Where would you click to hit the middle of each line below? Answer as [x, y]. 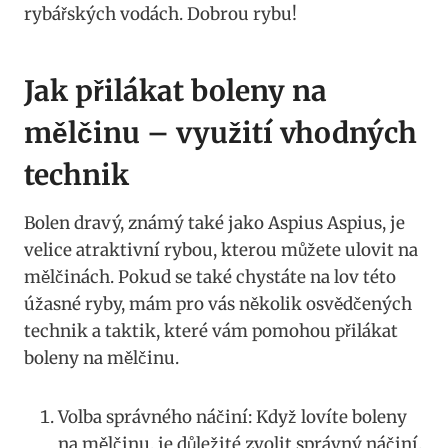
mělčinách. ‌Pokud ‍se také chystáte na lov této [210, 277]
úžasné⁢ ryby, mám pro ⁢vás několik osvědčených [218, 304]
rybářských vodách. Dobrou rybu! [160, 14]
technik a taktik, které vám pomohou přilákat [211, 331]
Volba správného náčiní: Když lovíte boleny [232, 417]
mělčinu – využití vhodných [220, 133]
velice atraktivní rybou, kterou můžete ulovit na [221, 250]
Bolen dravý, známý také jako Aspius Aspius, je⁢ [214, 223]
